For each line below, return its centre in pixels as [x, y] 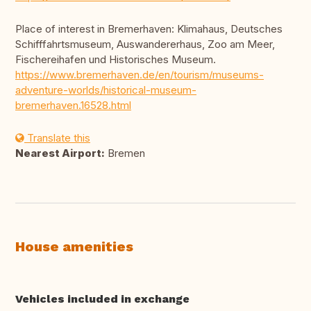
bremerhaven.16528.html [73, 106]
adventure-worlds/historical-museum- [106, 90]
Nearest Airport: [60, 153]
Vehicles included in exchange [102, 299]
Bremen [125, 153]
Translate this [57, 138]
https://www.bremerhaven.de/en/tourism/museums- [140, 75]
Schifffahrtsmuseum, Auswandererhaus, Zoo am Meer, [145, 44]
